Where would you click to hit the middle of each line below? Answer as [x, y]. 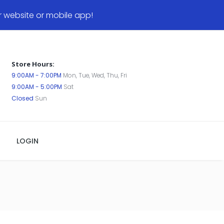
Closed [22, 98]
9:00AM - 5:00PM [36, 86]
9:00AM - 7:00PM [36, 75]
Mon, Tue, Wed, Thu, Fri [94, 75]
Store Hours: [33, 64]
